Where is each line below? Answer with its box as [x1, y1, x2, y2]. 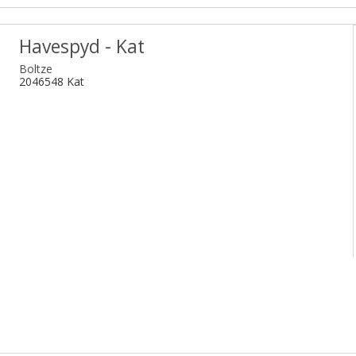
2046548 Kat [19, 74, 85, 90]
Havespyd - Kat [19, 33, 145, 59]
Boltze [19, 61, 53, 77]
